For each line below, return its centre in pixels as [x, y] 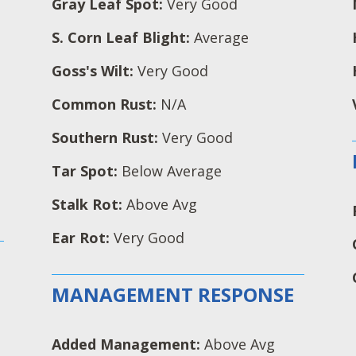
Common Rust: [106, 104]
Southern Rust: [106, 138]
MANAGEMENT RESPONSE [172, 295]
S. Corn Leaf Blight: [122, 38]
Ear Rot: [82, 238]
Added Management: [128, 344]
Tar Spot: [86, 171]
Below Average [171, 171]
